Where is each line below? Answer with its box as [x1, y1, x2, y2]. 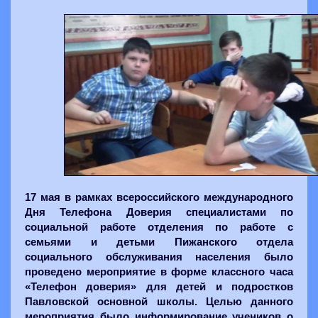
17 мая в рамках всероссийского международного [25, 191, 293, 203]
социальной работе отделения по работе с [25, 221, 293, 233]
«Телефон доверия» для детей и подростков [25, 280, 293, 292]
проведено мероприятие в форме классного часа [25, 265, 293, 278]
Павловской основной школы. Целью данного [25, 295, 293, 307]
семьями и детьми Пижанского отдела [25, 236, 293, 248]
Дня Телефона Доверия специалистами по [25, 206, 293, 218]
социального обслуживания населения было [25, 251, 293, 263]
